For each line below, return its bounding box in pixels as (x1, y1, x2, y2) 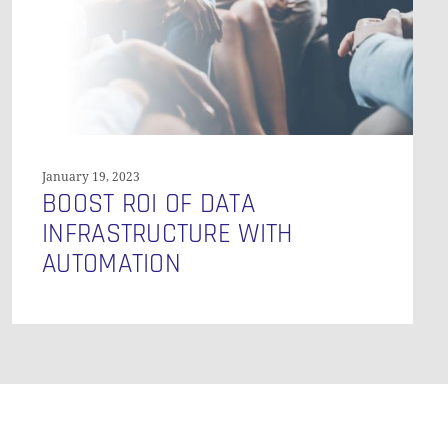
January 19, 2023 (42, 169, 141, 184)
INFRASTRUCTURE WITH (42, 216, 293, 251)
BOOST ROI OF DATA (42, 186, 255, 221)
